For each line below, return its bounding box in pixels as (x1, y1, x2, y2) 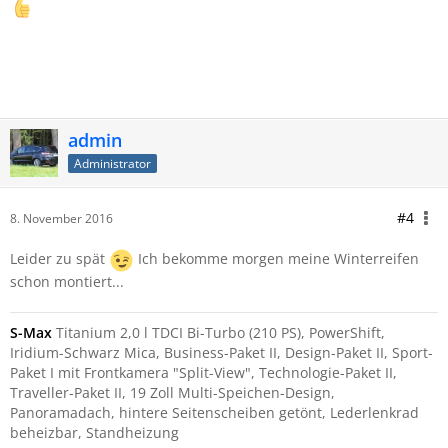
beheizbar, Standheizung (10, 423, 179, 442)
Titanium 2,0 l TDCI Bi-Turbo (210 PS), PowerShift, (52, 323, 385, 342)
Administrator (74, 154, 151, 172)
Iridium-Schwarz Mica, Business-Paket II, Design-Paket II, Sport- (10, 343, 433, 362)
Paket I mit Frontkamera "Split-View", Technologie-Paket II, (10, 363, 397, 382)
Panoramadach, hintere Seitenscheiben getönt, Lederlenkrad (10, 403, 419, 422)
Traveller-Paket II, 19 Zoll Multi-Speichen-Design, (10, 383, 335, 402)
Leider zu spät (10, 249, 109, 269)
